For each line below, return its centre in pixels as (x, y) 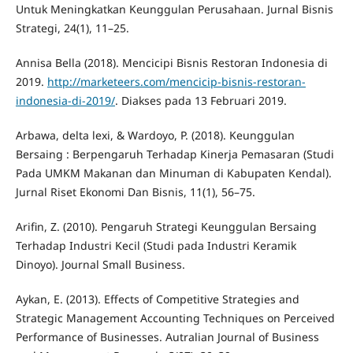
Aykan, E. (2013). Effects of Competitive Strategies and (157, 299)
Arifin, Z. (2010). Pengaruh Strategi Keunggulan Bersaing (166, 226)
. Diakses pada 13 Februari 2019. (201, 100)
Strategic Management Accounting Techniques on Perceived (175, 318)
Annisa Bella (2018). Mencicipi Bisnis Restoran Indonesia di (171, 62)
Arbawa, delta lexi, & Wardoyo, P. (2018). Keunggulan (155, 135)
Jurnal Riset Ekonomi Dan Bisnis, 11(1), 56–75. (135, 191)
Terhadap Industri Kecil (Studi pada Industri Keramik (156, 245)
